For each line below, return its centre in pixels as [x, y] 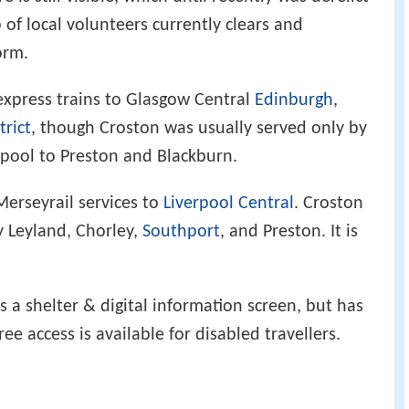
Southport [181, 231]
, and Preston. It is [289, 231]
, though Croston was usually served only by [199, 128]
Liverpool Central [229, 203]
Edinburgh [294, 100]
